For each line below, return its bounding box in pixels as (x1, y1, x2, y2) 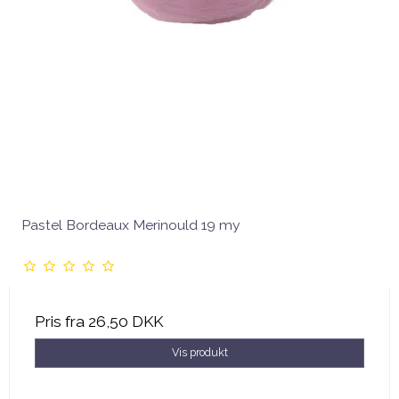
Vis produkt (171, 346, 228, 360)
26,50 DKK (88, 313, 163, 331)
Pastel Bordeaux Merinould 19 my (21, 216, 240, 234)
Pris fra (35, 313, 88, 331)
